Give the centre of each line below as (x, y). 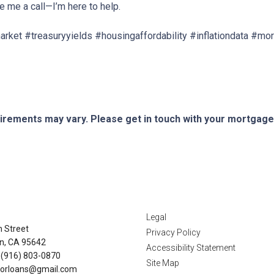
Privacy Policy (173, 232)
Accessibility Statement (191, 248)
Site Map (163, 263)
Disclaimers (185, 190)
